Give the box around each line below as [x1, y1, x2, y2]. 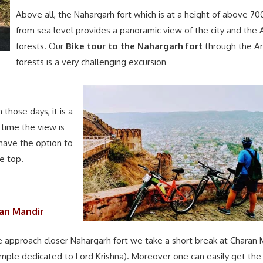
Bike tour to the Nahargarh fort [66, 41, 203, 52]
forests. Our [16, 41, 66, 52]
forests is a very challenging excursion [16, 56, 166, 68]
